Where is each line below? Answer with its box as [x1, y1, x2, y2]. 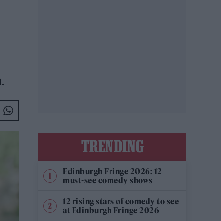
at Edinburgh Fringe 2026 [63, 205, 159, 215]
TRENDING [81, 137, 144, 155]
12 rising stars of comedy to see [63, 196, 179, 206]
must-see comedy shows [63, 175, 153, 185]
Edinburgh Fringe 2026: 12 [63, 166, 162, 176]
